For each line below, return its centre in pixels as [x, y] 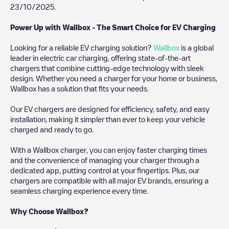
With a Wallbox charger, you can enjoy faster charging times [109, 150]
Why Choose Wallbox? [49, 211]
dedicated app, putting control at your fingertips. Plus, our [105, 170]
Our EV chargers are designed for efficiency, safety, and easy [110, 109]
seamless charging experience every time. [79, 190]
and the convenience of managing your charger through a [105, 160]
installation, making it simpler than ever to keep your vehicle [108, 119]
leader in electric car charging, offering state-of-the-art [100, 58]
